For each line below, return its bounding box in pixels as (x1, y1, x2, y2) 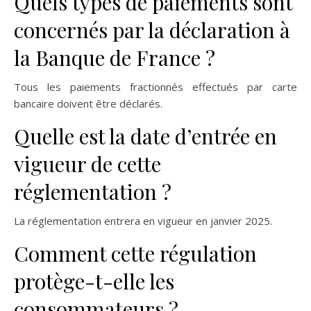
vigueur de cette (14, 150, 161, 178)
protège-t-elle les (14, 267, 174, 296)
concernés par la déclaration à (14, 16, 290, 44)
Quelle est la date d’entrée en (14, 122, 277, 151)
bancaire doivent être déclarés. (14, 96, 162, 111)
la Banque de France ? (14, 44, 215, 72)
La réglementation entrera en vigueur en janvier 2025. (14, 214, 272, 228)
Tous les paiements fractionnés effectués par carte (14, 80, 297, 94)
